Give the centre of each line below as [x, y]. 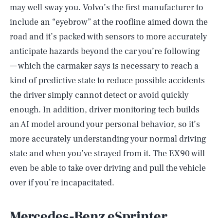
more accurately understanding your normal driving [108, 139]
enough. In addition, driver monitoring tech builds [105, 109]
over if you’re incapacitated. [62, 182]
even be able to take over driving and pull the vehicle [108, 168]
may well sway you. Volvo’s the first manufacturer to [107, 7]
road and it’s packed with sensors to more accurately [109, 36]
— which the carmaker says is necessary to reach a [104, 66]
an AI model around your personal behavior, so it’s [105, 124]
